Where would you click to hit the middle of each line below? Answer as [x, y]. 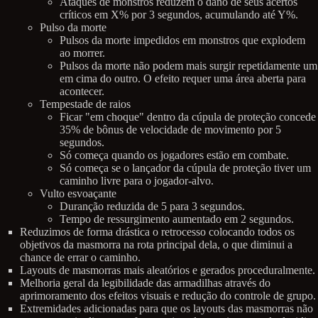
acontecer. [82, 91]
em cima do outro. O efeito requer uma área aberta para [183, 78]
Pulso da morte [73, 27]
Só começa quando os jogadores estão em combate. [174, 155]
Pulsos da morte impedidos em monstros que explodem [182, 40]
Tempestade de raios [85, 104]
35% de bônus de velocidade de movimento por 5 [170, 129]
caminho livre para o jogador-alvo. [137, 180]
